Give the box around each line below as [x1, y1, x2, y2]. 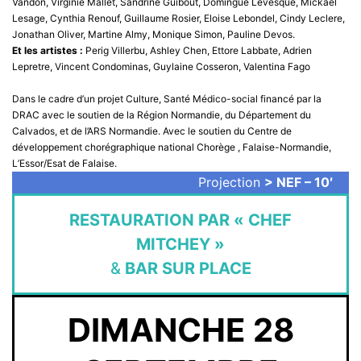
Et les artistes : [12, 44, 85, 56]
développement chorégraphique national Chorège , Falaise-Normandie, [12, 140, 331, 153]
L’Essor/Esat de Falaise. [12, 156, 117, 169]
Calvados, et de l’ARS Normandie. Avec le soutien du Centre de [12, 124, 292, 137]
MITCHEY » [136, 234, 225, 254]
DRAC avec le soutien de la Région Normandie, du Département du [12, 108, 311, 121]
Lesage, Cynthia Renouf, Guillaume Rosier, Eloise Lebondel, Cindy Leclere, [12, 11, 345, 24]
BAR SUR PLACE [124, 258, 251, 278]
